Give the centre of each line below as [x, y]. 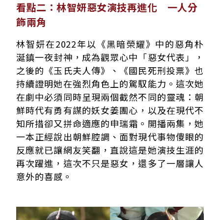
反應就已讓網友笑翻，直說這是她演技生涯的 [110, 150]
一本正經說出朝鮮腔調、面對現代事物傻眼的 [110, 136]
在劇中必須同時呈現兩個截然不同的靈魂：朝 [110, 96]
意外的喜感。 [44, 176]
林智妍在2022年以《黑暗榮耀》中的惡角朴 [110, 43]
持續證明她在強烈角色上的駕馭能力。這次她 [110, 83]
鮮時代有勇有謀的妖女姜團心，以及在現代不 [110, 110]
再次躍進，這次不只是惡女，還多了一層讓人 [110, 163]
